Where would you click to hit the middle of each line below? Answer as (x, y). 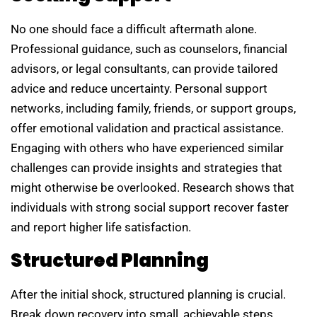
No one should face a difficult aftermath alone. (134, 29)
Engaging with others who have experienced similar (147, 148)
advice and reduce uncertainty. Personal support (139, 89)
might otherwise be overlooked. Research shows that (152, 188)
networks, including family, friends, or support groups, (153, 109)
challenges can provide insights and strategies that (146, 168)
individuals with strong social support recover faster (150, 208)
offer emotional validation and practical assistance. (147, 128)
